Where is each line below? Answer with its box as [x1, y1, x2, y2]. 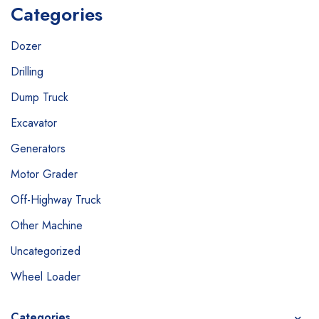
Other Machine [11, 217, 83, 234]
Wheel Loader [11, 268, 80, 285]
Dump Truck [11, 89, 68, 105]
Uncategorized [11, 243, 80, 259]
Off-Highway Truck [11, 192, 101, 208]
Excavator [11, 115, 57, 131]
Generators [11, 140, 66, 157]
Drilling [11, 63, 43, 80]
